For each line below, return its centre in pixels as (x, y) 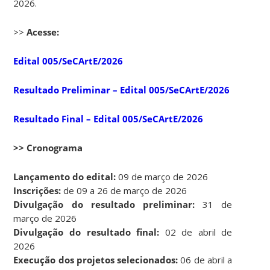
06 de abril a (205, 259)
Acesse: (43, 32)
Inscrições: (39, 190)
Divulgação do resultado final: (86, 232)
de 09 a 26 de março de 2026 (125, 190)
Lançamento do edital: (65, 176)
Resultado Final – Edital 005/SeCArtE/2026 (108, 118)
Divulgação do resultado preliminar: (104, 204)
